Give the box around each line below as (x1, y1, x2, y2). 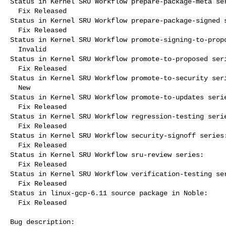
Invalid (10, 45, 18, 53)
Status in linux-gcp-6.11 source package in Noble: (10, 189, 208, 197)
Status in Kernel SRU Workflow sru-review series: (10, 150, 204, 159)
